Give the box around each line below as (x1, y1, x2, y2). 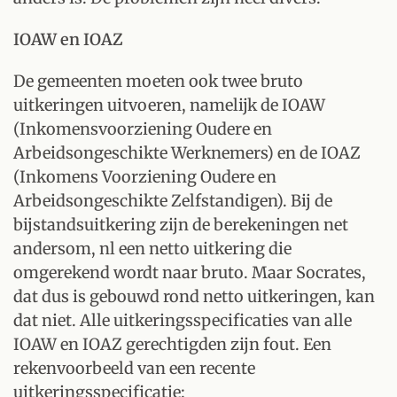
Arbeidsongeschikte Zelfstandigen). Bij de (13, 191, 332, 211)
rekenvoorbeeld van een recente (13, 358, 255, 378)
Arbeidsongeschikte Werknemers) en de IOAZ (13, 143, 361, 163)
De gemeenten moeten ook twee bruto (13, 71, 303, 91)
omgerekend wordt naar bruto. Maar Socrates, (13, 262, 366, 283)
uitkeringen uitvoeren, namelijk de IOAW (13, 95, 325, 115)
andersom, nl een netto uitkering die (13, 238, 292, 259)
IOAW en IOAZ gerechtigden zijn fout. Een (13, 334, 331, 354)
